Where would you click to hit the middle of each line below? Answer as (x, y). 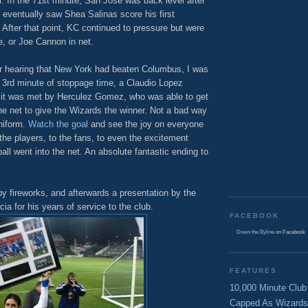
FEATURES (254, 271)
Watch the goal (58, 124)
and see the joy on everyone (146, 124)
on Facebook (290, 232)
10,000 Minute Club (268, 287)
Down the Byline (255, 232)
